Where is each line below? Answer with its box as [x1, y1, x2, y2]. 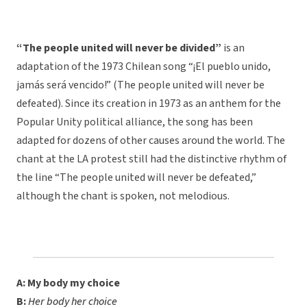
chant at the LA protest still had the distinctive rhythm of [16, 151, 286, 167]
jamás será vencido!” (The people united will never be [16, 77, 265, 93]
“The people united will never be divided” [16, 40, 221, 56]
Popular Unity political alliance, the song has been [16, 114, 253, 130]
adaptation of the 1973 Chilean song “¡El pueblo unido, [16, 59, 271, 75]
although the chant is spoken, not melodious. [16, 188, 230, 204]
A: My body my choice [16, 275, 120, 291]
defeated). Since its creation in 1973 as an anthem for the [16, 96, 281, 112]
